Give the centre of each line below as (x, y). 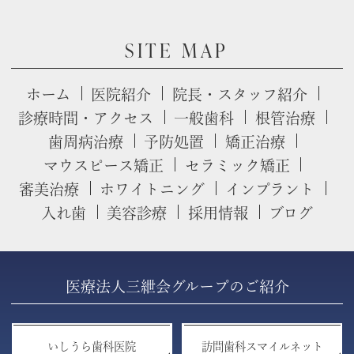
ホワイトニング (152, 190)
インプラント (270, 190)
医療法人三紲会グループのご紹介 (177, 286)
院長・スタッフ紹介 (239, 95)
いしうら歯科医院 (92, 346)
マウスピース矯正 (104, 166)
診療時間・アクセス (86, 119)
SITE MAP (177, 51)
